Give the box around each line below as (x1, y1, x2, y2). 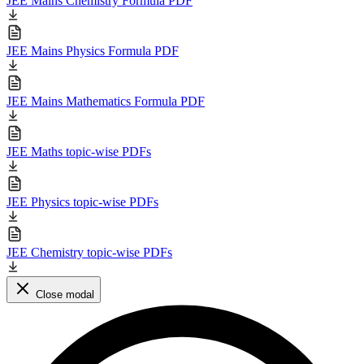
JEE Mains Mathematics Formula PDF (6, 93, 205, 108)
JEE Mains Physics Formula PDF (6, 43, 179, 58)
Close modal (36, 288, 94, 301)
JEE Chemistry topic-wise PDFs (6, 245, 172, 259)
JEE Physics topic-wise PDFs (6, 194, 158, 209)
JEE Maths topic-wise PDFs (6, 144, 151, 158)
